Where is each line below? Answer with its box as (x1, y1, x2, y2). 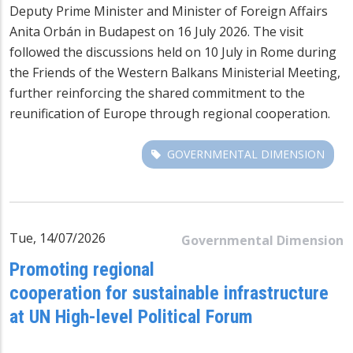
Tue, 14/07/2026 (9, 229, 106, 247)
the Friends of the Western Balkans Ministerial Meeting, (9, 63, 340, 81)
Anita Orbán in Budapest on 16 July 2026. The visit (9, 22, 303, 40)
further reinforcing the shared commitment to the (9, 84, 305, 102)
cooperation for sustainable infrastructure (9, 281, 329, 304)
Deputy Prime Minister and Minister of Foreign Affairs (9, 2, 328, 20)
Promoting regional (9, 258, 154, 281)
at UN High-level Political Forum (9, 305, 253, 328)
